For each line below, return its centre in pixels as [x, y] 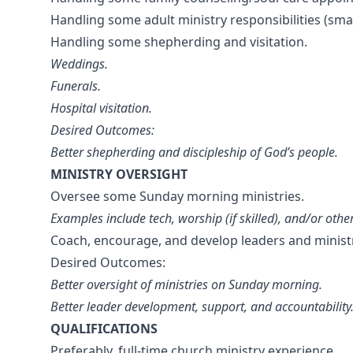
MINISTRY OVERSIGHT [119, 174]
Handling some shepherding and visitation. [179, 42]
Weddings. [79, 64]
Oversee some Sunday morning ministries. [177, 196]
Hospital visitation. [101, 108]
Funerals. [76, 86]
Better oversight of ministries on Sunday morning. [186, 284]
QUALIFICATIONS [104, 329]
